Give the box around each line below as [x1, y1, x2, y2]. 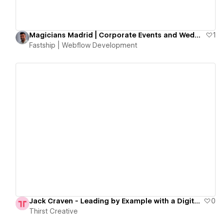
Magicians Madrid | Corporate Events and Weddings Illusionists [195, 31, 200, 39]
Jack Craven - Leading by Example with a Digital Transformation [194, 197, 200, 205]
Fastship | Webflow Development [29, 41, 137, 50]
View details [88, 125, 135, 134]
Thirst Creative [29, 207, 78, 215]
